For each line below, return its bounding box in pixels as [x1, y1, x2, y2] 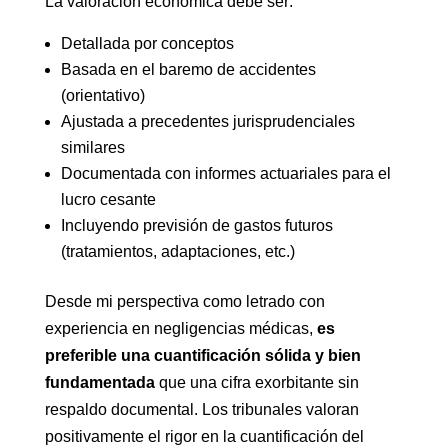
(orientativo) [60, 87, 145, 104]
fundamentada [44, 374, 155, 391]
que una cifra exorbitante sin [154, 374, 359, 391]
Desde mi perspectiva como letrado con [44, 293, 325, 310]
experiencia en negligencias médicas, [44, 320, 317, 337]
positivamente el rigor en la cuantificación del [44, 428, 364, 445]
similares [60, 139, 125, 156]
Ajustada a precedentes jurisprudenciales [60, 113, 355, 130]
